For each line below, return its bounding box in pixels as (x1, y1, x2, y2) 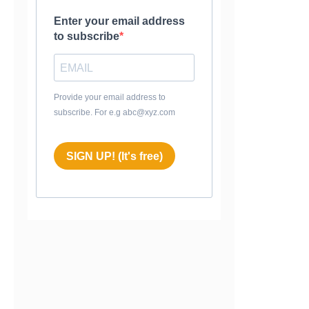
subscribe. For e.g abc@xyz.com (54, 108, 176, 118)
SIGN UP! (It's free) (66, 150, 163, 162)
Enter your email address (54, 15, 186, 28)
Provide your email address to (54, 92, 166, 103)
